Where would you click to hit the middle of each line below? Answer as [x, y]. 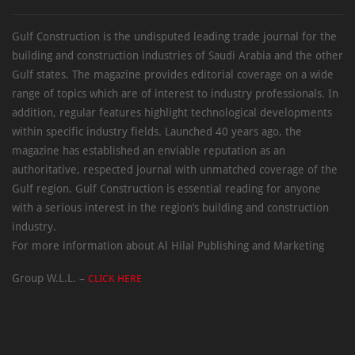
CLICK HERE [115, 279]
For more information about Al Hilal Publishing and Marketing [168, 246]
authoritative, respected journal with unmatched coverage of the [175, 170]
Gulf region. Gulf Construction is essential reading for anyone [166, 189]
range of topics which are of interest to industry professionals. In [175, 94]
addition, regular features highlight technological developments [172, 113]
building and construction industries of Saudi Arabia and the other [177, 56]
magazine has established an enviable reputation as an [149, 151]
